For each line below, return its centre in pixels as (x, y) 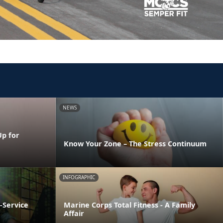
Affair (74, 213)
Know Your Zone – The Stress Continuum (135, 143)
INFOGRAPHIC (79, 177)
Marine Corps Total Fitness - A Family (129, 205)
